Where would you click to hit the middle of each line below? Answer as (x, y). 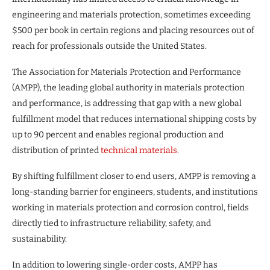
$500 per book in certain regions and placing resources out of (133, 30)
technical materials (139, 150)
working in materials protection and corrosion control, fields (130, 207)
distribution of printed (56, 150)
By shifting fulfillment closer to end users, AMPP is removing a (134, 176)
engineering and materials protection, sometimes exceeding (131, 14)
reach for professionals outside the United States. (109, 46)
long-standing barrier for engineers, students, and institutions (135, 192)
